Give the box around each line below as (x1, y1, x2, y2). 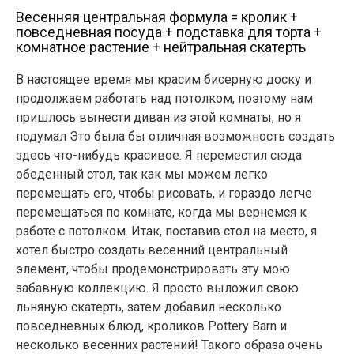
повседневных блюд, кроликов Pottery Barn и (16, 318, 287, 333)
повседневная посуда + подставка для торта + (16, 23, 322, 40)
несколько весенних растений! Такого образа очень (16, 337, 322, 352)
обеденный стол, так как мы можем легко (16, 166, 268, 182)
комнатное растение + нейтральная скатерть (16, 38, 306, 55)
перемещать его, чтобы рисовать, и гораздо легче (16, 185, 312, 201)
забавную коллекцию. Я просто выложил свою (16, 280, 299, 296)
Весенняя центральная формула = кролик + (16, 8, 298, 25)
